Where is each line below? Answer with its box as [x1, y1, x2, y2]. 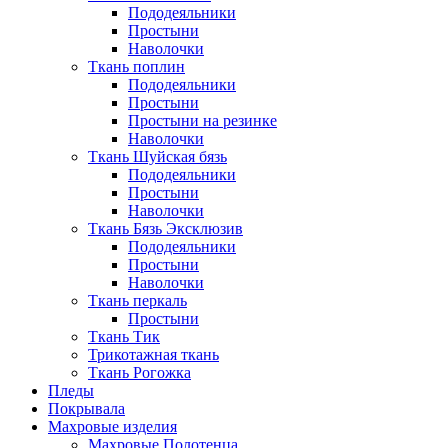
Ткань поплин [88, 58, 185, 75]
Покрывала [48, 400, 125, 417]
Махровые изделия [48, 418, 177, 435]
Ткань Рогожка [88, 364, 191, 381]
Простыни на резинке [128, 112, 277, 129]
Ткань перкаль [88, 292, 187, 309]
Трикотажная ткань [88, 346, 219, 363]
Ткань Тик [88, 328, 160, 345]
